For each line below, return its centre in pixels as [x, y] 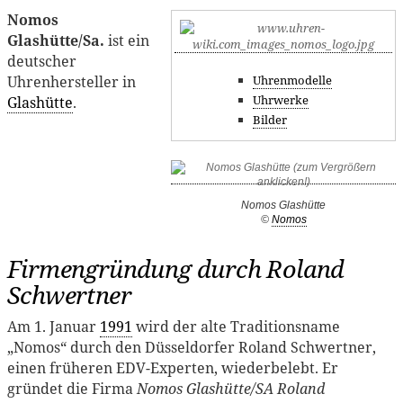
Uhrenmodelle [292, 81]
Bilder [269, 120]
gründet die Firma [72, 388]
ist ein [127, 40]
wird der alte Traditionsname [236, 326]
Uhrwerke [280, 100]
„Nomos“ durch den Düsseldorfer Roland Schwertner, [192, 347]
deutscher [42, 61]
